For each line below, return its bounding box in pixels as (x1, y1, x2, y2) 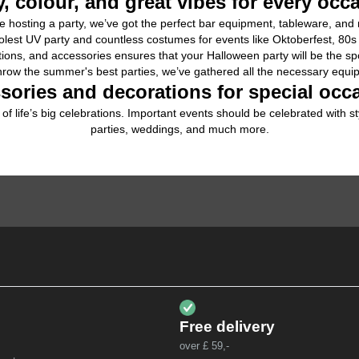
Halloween (206, 48, 260, 62)
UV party (25, 32, 70, 46)
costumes (146, 32, 196, 46)
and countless (69, 32, 147, 46)
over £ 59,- (179, 339, 229, 352)
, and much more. (179, 122, 269, 135)
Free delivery (179, 317, 275, 335)
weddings (131, 122, 179, 135)
